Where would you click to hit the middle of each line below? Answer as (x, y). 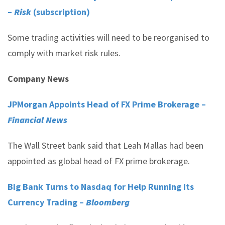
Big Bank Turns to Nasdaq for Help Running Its (101, 187)
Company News (38, 79)
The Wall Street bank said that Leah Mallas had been (105, 145)
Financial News (37, 120)
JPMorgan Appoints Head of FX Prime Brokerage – (107, 104)
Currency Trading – (47, 202)
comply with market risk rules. (64, 53)
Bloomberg (108, 202)
